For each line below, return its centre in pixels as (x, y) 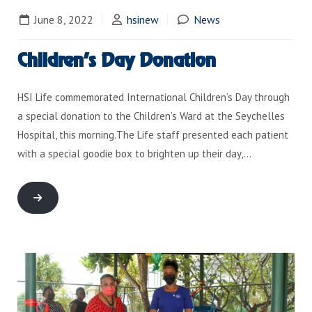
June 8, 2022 (62, 20)
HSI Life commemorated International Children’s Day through (154, 97)
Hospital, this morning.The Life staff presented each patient (153, 135)
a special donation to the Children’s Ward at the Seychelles (151, 116)
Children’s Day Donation (117, 61)
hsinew (143, 20)
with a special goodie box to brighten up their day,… (134, 154)
